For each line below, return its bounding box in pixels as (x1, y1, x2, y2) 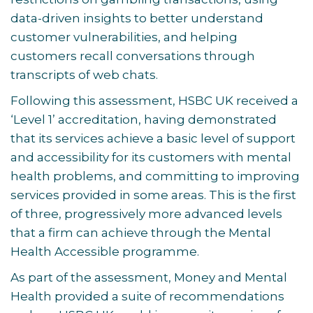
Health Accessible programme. (10, 245, 202, 259)
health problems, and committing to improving (10, 169, 300, 183)
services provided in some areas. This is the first (10, 188, 296, 202)
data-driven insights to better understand (10, 11, 263, 25)
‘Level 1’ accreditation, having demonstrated (10, 112, 277, 126)
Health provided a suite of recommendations (10, 289, 284, 303)
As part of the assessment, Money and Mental (10, 270, 287, 284)
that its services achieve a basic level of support (10, 131, 296, 145)
